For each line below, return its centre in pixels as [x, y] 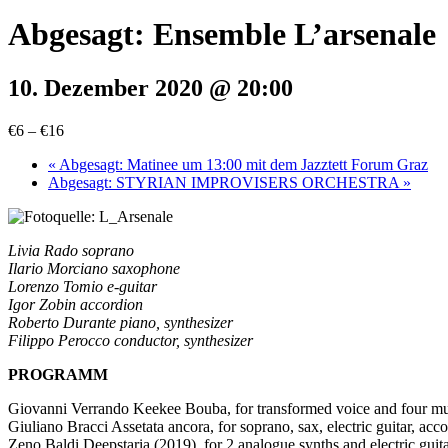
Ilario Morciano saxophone [94, 268]
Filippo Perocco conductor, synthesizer [130, 340]
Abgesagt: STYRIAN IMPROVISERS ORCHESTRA [225, 182]
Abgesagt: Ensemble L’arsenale [222, 34]
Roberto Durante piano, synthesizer [120, 322]
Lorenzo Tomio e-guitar [82, 286]
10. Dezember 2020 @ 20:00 [150, 87]
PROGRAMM [58, 374]
